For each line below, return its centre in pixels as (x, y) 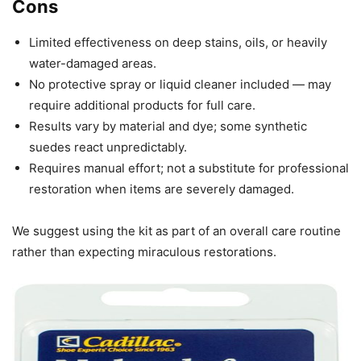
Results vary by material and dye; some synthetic (168, 127)
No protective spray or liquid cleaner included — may (180, 85)
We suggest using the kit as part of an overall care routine (176, 231)
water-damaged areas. (93, 64)
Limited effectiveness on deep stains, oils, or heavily (178, 43)
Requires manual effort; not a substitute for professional (189, 168)
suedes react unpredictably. (108, 147)
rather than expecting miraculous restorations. (144, 252)
